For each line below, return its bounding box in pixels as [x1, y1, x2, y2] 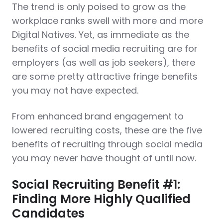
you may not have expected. [12, 84, 138, 97]
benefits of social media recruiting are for [12, 42, 198, 55]
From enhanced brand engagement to [12, 110, 184, 122]
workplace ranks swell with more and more [12, 14, 203, 27]
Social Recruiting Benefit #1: [12, 176, 180, 193]
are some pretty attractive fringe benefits [12, 70, 198, 83]
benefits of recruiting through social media [12, 138, 203, 150]
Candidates [12, 205, 85, 222]
